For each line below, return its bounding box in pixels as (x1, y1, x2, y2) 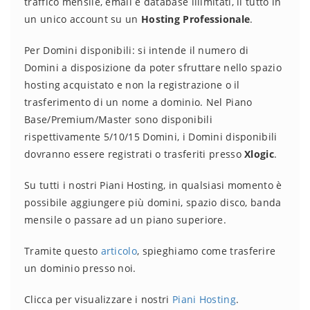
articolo (100, 244, 137, 257)
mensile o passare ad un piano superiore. (24, 213, 226, 226)
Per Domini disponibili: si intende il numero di (24, 44, 249, 57)
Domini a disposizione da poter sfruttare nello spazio (24, 61, 282, 74)
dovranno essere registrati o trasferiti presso (24, 147, 245, 161)
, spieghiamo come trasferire (136, 244, 276, 257)
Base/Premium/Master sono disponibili (24, 113, 212, 126)
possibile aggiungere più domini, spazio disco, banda (24, 196, 282, 209)
